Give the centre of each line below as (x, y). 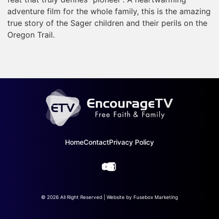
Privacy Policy (131, 142)
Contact (96, 142)
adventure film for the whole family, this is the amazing (109, 11)
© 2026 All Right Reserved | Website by (87, 197)
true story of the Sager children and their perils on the (107, 23)
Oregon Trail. (31, 35)
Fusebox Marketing (156, 197)
